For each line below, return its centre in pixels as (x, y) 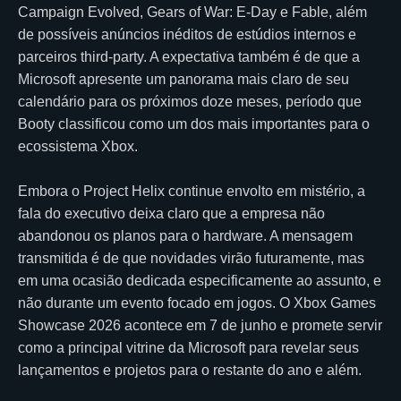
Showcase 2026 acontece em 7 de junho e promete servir (200, 325)
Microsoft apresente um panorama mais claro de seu (183, 79)
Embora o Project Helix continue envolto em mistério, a (192, 191)
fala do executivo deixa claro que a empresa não (171, 213)
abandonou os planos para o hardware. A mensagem (185, 235)
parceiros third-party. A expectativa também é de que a (189, 56)
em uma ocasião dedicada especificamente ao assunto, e (200, 280)
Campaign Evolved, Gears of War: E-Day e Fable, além (192, 12)
